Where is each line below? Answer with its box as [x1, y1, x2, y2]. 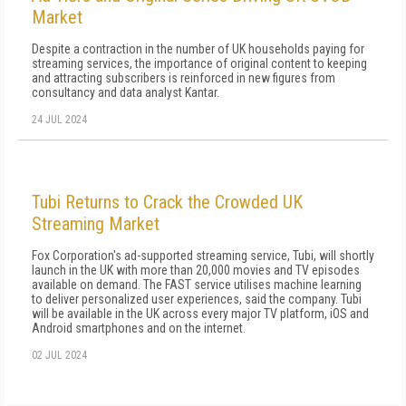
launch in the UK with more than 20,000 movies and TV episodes [32, 263, 360, 277]
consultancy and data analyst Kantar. [32, 85, 219, 100]
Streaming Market [32, 213, 159, 235]
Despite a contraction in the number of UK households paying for [32, 42, 364, 56]
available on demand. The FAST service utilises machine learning [32, 277, 362, 292]
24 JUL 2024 [32, 113, 87, 126]
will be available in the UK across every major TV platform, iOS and [32, 306, 369, 321]
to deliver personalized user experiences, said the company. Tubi [32, 292, 362, 306]
